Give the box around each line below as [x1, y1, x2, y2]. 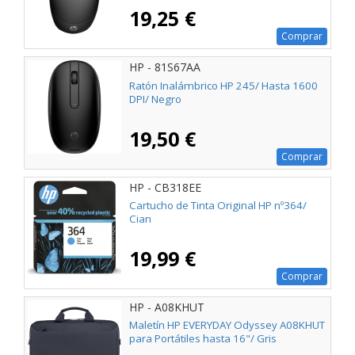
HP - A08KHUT [129, 299, 204, 315]
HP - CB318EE [129, 179, 201, 195]
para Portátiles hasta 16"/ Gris [129, 330, 277, 345]
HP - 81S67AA [129, 59, 200, 75]
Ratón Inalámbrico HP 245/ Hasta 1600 [129, 78, 318, 93]
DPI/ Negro [129, 91, 181, 106]
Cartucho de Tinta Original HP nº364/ [129, 197, 307, 212]
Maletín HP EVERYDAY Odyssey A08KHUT [129, 317, 325, 332]
